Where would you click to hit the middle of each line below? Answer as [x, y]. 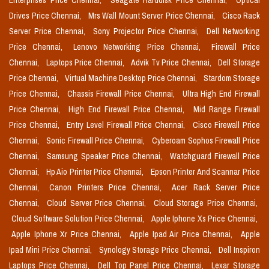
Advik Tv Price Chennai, [172, 63]
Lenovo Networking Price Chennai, [140, 47]
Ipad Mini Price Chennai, [52, 250]
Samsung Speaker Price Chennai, [106, 156]
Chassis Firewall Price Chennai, [122, 94]
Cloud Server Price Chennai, [98, 203]
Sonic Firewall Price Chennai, [96, 141]
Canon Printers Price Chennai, [108, 188]
